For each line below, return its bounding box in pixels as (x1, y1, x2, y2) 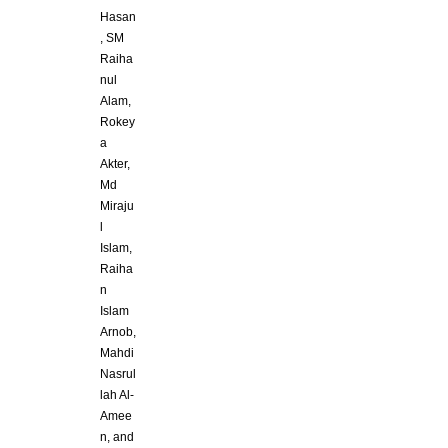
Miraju (100, 199, 134, 213)
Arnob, (100, 325, 136, 339)
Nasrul (100, 367, 136, 381)
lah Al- (100, 388, 134, 402)
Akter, (100, 157, 130, 171)
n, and (100, 430, 134, 444)
